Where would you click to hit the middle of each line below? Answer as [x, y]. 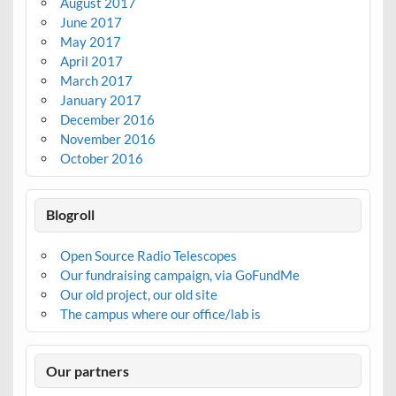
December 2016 [107, 119]
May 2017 [90, 41]
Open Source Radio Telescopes [148, 256]
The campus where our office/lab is [160, 314]
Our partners [88, 370]
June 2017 [91, 22]
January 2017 [100, 99]
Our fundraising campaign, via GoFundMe [179, 275]
